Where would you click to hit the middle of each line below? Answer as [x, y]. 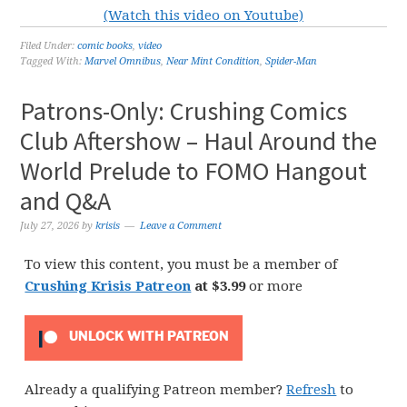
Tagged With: [53, 61]
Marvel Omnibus [123, 61]
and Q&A [66, 201]
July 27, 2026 [50, 226]
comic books [105, 46]
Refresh [312, 390]
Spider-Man [292, 61]
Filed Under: [49, 46]
